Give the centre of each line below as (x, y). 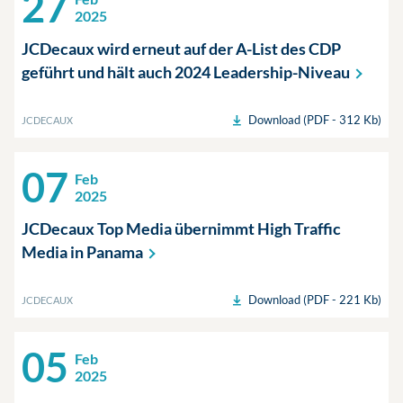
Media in (54, 252)
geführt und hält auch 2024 (117, 72)
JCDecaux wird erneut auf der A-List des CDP (181, 49)
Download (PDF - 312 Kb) (315, 120)
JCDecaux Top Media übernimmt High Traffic (181, 228)
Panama (115, 252)
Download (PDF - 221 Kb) (315, 300)
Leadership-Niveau (282, 72)
